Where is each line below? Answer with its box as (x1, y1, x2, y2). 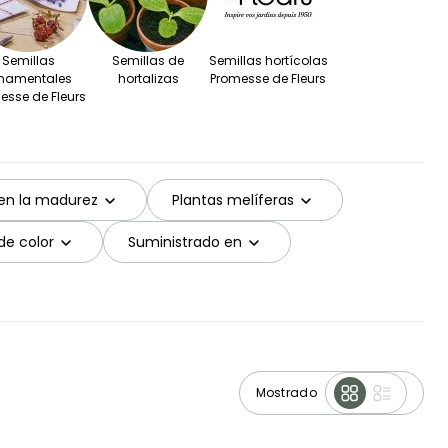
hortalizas (117, 70, 179, 88)
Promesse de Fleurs (210, 70, 326, 88)
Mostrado (255, 383, 317, 401)
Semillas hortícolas (208, 52, 328, 70)
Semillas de (112, 52, 184, 70)
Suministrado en (128, 231, 242, 252)
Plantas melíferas (172, 189, 294, 210)
